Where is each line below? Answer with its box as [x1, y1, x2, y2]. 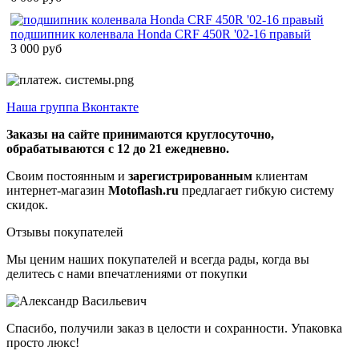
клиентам [252, 168, 308, 183]
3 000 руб [10, 41, 62, 55]
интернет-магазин [6, 183, 108, 197]
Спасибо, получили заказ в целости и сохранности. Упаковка [6, 321, 342, 335]
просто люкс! [6, 335, 79, 349]
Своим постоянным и [6, 168, 128, 183]
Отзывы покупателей [6, 224, 123, 239]
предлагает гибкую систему [179, 183, 334, 197]
